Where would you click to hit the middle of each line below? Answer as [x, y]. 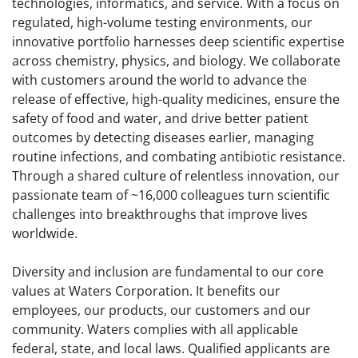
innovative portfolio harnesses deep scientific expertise [178, 42]
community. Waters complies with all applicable [155, 330]
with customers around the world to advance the [159, 80]
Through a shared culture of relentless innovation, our [176, 176]
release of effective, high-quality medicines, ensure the [176, 99]
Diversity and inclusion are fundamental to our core [168, 272]
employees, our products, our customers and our [161, 310]
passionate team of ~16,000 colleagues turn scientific [171, 195]
